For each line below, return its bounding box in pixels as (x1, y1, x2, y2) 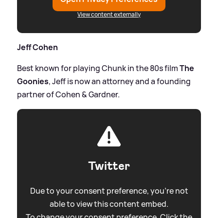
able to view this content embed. (50, 199, 168, 210)
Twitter (88, 158, 130, 174)
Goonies (17, 76, 49, 87)
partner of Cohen (17, 89, 82, 100)
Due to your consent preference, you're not (30, 185, 188, 197)
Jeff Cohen (17, 42, 58, 53)
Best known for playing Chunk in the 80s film (17, 63, 178, 74)
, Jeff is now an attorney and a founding (49, 76, 191, 87)
